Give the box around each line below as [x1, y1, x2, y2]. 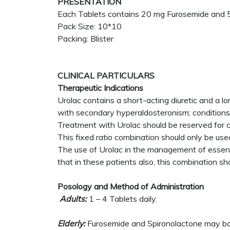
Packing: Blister [57, 33, 113, 44]
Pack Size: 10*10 [57, 21, 122, 31]
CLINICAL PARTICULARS [57, 70, 155, 81]
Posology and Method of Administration [57, 181, 204, 191]
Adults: [57, 194, 87, 204]
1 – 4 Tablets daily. [87, 194, 157, 204]
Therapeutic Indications [57, 83, 143, 93]
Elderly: [57, 218, 85, 228]
